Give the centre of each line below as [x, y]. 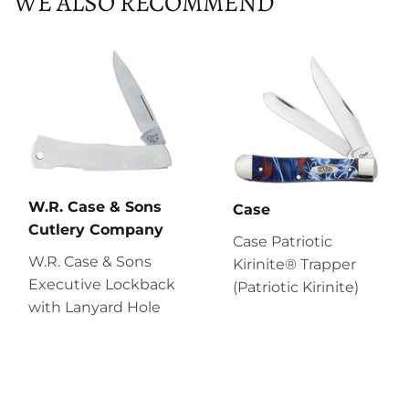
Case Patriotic [283, 241]
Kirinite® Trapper [294, 264]
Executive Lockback [102, 284]
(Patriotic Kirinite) [296, 287]
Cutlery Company [96, 229]
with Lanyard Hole [94, 307]
